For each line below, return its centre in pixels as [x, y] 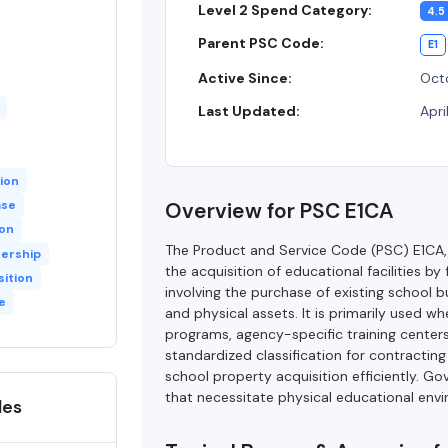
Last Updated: [249, 111]
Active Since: [245, 78]
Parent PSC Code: [261, 43]
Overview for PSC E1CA [280, 211]
